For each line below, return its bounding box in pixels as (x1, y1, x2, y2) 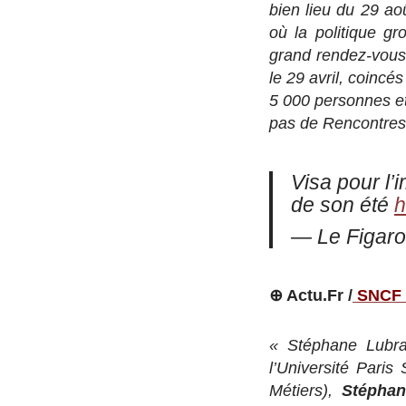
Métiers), (269, 381, 343, 400)
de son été (291, 193, 394, 217)
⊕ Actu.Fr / (269, 285, 353, 304)
